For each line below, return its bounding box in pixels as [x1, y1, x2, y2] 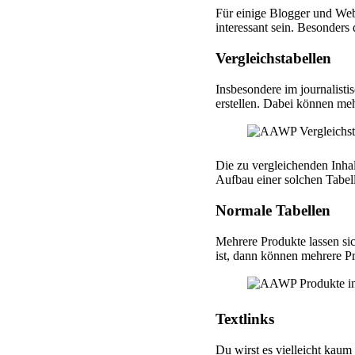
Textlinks [216, 310, 274, 327]
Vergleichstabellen [216, 50, 331, 67]
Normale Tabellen [216, 201, 330, 219]
